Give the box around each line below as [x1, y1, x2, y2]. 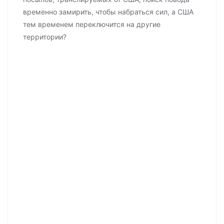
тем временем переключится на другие [23, 20, 160, 28]
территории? [23, 32, 66, 41]
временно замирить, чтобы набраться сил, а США [23, 7, 193, 16]
